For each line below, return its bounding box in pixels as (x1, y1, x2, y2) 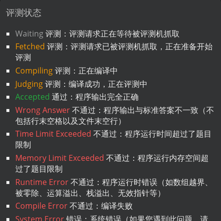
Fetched (15, 41, 45, 52)
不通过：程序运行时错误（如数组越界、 (68, 176, 213, 187)
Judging (15, 78, 43, 89)
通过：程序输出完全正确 (49, 91, 139, 103)
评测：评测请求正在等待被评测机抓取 (43, 28, 180, 39)
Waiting (15, 28, 43, 39)
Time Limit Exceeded (15, 128, 91, 140)
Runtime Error (15, 176, 69, 187)
